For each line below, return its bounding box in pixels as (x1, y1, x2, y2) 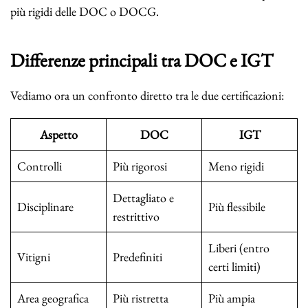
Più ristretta (113, 290, 168, 307)
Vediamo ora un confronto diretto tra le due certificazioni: (10, 87, 284, 104)
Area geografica (17, 290, 89, 307)
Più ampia (208, 290, 255, 307)
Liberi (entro (208, 240, 269, 256)
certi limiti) (208, 258, 261, 275)
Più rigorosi (113, 158, 167, 175)
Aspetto (39, 126, 78, 143)
